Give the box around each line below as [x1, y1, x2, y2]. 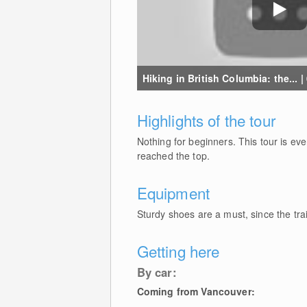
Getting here [136, 239, 220, 262]
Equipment [136, 181, 210, 204]
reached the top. [136, 148, 210, 162]
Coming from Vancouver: [136, 284, 255, 298]
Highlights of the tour [136, 108, 275, 131]
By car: [136, 263, 177, 280]
